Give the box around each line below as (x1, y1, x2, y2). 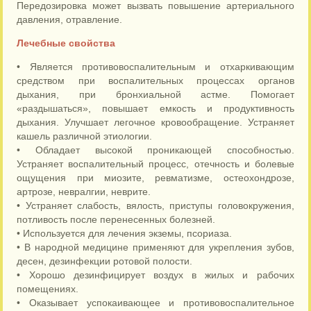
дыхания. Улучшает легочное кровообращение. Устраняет (17, 117, 294, 128)
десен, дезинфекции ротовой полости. (17, 255, 193, 267)
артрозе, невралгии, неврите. (17, 186, 151, 197)
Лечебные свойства (17, 37, 116, 49)
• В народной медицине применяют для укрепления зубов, (17, 242, 294, 253)
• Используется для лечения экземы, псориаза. (17, 228, 233, 239)
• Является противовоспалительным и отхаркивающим (17, 61, 294, 72)
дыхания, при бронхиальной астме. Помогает (17, 89, 294, 100)
